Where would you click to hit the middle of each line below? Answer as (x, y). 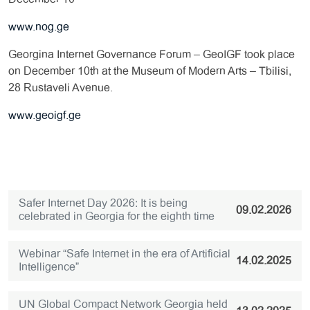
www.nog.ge (39, 27)
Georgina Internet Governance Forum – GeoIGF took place (152, 54)
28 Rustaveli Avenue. (61, 88)
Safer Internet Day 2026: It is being (103, 203)
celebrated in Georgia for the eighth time (117, 216)
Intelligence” (49, 267)
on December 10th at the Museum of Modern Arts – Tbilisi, (150, 71)
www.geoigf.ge (45, 115)
